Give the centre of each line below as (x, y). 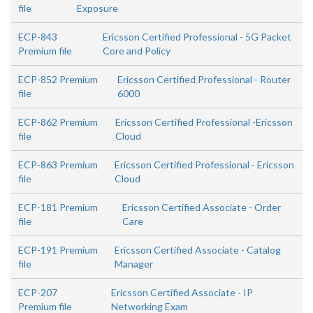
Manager (134, 264)
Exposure (98, 8)
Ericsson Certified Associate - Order (201, 207)
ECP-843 (38, 37)
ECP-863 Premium (58, 165)
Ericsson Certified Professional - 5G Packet (197, 37)
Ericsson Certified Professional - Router (204, 79)
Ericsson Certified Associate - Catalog (198, 250)
